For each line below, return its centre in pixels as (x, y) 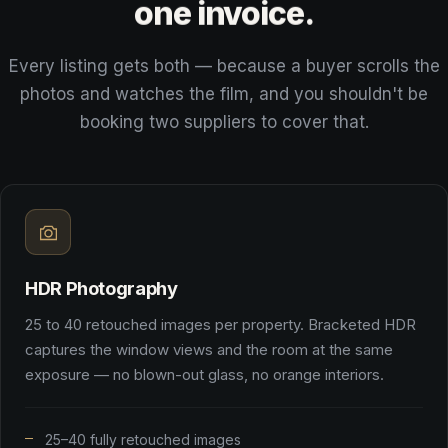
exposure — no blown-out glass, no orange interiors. (204, 374)
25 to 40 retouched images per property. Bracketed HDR (220, 324)
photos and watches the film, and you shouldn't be (224, 94)
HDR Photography (101, 288)
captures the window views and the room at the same (209, 349)
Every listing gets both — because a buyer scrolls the (224, 66)
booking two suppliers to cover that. (224, 122)
